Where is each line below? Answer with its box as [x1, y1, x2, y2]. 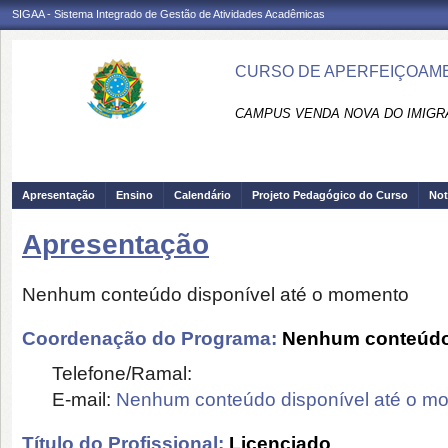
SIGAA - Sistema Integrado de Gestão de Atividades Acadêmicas [12, 8, 325, 20]
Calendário [174, 189, 231, 201]
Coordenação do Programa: [22, 327, 282, 349]
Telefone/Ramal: [52, 362, 192, 384]
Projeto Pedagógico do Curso [252, 189, 408, 201]
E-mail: [52, 388, 116, 410]
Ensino [116, 189, 153, 201]
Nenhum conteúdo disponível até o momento [22, 283, 409, 305]
